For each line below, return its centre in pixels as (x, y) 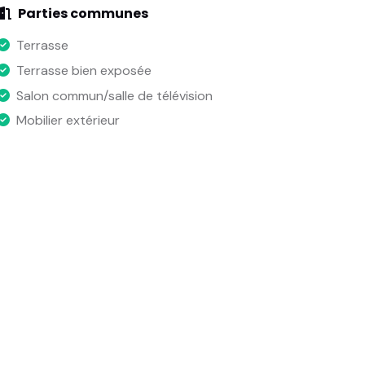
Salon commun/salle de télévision (114, 95)
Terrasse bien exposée (84, 70)
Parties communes (83, 14)
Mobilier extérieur (68, 121)
